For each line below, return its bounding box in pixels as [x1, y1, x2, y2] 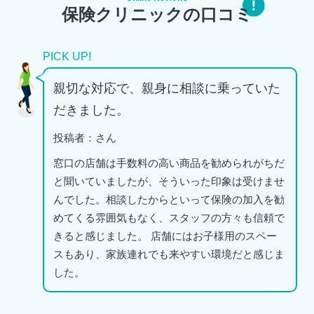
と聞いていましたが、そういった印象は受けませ [53, 175, 285, 188]
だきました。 [53, 102, 129, 117]
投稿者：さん [53, 131, 116, 144]
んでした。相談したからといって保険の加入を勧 [53, 193, 285, 206]
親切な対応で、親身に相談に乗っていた [53, 81, 280, 95]
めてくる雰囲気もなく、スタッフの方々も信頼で [53, 212, 285, 224]
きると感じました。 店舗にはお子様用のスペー [53, 230, 277, 243]
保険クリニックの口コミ [62, 5, 252, 24]
